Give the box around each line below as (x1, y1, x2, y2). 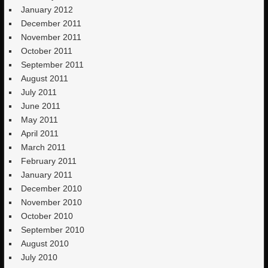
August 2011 (21, 74, 69, 83)
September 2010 (21, 225, 85, 234)
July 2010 (21, 252, 58, 262)
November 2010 (21, 197, 83, 207)
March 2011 (21, 142, 66, 152)
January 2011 (21, 170, 73, 179)
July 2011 (21, 87, 57, 97)
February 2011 (21, 156, 77, 166)
